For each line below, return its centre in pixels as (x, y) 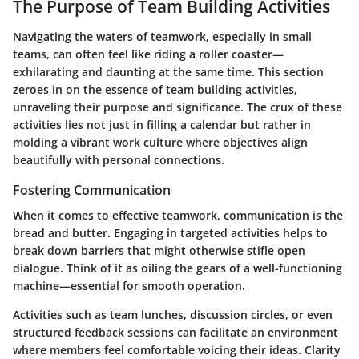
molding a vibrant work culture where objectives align (160, 143)
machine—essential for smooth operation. (129, 286)
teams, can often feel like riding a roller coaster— (148, 54)
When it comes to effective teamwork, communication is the (178, 216)
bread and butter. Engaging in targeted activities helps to (170, 233)
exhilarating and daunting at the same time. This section (168, 72)
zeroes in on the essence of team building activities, (155, 90)
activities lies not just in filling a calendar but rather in (162, 125)
